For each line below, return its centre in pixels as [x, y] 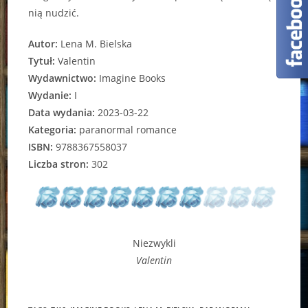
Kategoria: [53, 130]
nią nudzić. [54, 13]
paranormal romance [127, 130]
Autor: [43, 44]
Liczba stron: [59, 164]
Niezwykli [154, 243]
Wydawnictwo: [63, 78]
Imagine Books [131, 78]
